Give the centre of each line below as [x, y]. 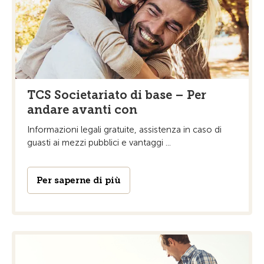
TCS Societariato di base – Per [117, 95]
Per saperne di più [79, 180]
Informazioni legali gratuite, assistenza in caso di [124, 129]
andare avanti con [82, 109]
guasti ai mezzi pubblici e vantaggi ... [99, 142]
